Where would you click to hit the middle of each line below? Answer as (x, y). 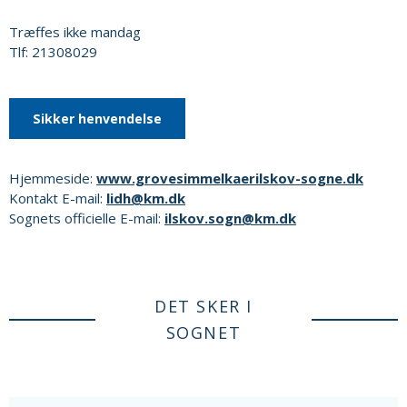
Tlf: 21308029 (53, 52)
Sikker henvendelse (97, 119)
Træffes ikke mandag (75, 32)
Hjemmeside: (53, 179)
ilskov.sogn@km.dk (230, 218)
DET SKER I (203, 307)
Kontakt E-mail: (58, 199)
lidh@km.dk (146, 199)
